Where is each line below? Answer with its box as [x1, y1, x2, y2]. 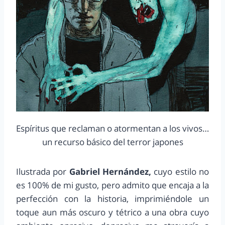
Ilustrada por [16, 166, 69, 178]
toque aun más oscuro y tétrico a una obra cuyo [16, 206, 209, 218]
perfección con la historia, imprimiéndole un [16, 193, 209, 205]
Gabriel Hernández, [69, 166, 152, 178]
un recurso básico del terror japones [42, 136, 183, 148]
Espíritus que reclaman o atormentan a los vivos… [16, 123, 209, 135]
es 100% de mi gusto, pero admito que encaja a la [16, 179, 209, 191]
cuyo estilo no [151, 166, 209, 178]
